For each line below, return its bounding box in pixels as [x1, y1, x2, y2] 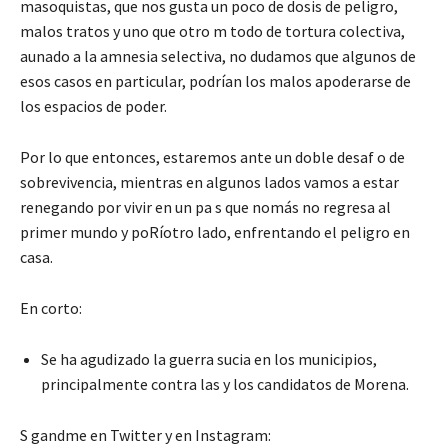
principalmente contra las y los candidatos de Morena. [41, 373, 409, 394]
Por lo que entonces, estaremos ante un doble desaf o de [20, 146, 405, 167]
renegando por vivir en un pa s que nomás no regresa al [20, 196, 391, 217]
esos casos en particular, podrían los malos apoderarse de [20, 70, 411, 91]
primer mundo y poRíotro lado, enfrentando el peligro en [20, 221, 410, 242]
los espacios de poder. [20, 95, 170, 116]
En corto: [20, 297, 82, 318]
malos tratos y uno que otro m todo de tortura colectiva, [20, 20, 405, 41]
